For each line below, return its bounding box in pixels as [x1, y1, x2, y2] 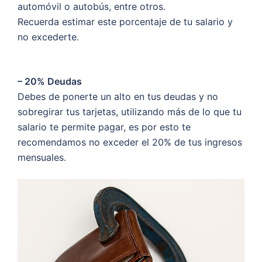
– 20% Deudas [18, 75, 82, 87]
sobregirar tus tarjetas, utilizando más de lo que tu [18, 105, 242, 118]
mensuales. [18, 151, 66, 163]
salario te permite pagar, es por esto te [18, 120, 191, 133]
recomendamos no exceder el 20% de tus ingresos [18, 136, 242, 148]
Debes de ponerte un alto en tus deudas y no [18, 90, 218, 102]
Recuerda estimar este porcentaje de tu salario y [18, 15, 233, 27]
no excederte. [18, 30, 79, 43]
